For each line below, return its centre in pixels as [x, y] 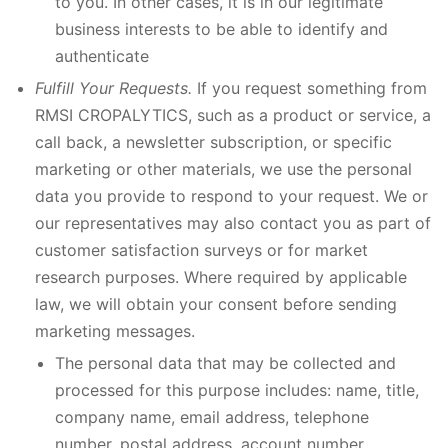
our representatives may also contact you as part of [233, 223]
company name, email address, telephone [212, 417]
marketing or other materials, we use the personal [223, 169]
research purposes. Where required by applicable [221, 277]
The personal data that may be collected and [225, 363]
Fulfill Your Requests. [116, 88]
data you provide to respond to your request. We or [231, 196]
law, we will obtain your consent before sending [216, 304]
